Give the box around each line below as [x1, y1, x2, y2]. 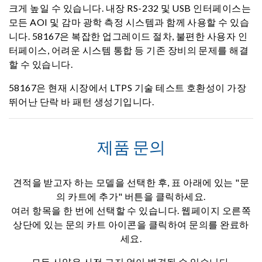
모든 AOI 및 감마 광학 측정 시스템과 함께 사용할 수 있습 [9, 16, 250, 27]
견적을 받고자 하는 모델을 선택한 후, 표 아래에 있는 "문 [12, 177, 250, 188]
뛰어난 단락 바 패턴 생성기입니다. [9, 96, 154, 107]
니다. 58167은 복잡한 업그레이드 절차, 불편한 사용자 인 [9, 30, 248, 42]
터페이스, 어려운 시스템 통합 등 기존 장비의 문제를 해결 [9, 44, 249, 56]
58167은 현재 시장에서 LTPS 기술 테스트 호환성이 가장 [9, 82, 247, 93]
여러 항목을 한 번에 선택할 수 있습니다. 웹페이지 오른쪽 [11, 205, 251, 216]
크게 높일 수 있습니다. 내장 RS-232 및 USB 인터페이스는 [9, 2, 251, 13]
